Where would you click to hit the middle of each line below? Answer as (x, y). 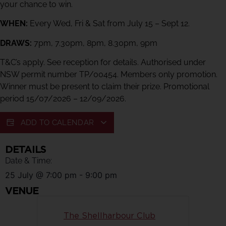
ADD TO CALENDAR (58, 123)
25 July (19, 175)
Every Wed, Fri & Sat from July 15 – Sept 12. (109, 24)
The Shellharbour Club (109, 216)
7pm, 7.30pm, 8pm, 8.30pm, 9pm (95, 43)
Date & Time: (29, 161)
